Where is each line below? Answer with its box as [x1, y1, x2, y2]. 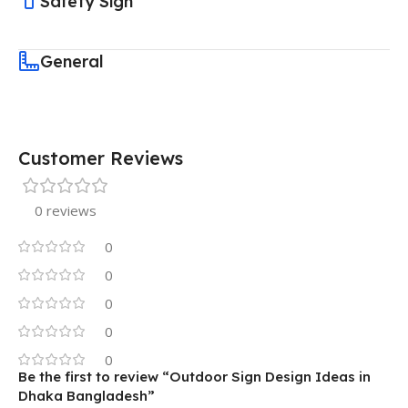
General [40, 50, 104, 72]
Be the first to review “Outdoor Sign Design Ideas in [18, 367, 371, 385]
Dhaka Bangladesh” [18, 386, 155, 404]
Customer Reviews [18, 146, 183, 169]
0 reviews [35, 200, 97, 219]
